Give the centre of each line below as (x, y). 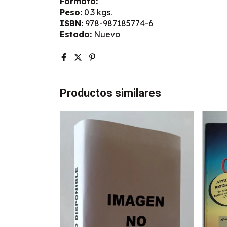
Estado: (76, 34)
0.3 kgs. (97, 12)
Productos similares (110, 93)
